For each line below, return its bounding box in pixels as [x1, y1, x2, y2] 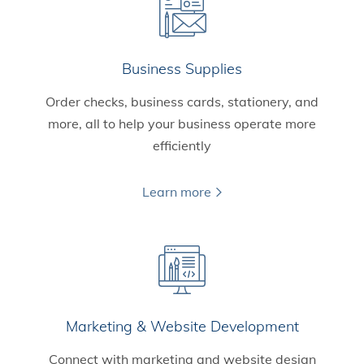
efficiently [153, 137, 211, 154]
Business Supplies [122, 59, 242, 79]
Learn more [142, 184, 211, 201]
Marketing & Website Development [65, 317, 299, 336]
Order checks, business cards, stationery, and [45, 93, 318, 110]
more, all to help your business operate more [48, 115, 316, 132]
